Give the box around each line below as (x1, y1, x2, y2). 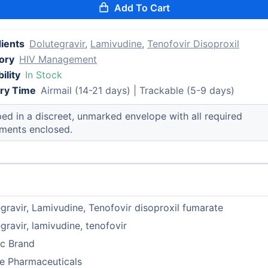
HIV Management (19, 53, 98, 65)
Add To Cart (114, 2, 170, 14)
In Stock (25, 69, 63, 81)
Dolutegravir (29, 38, 86, 50)
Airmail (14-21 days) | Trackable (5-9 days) (41, 84, 235, 96)
